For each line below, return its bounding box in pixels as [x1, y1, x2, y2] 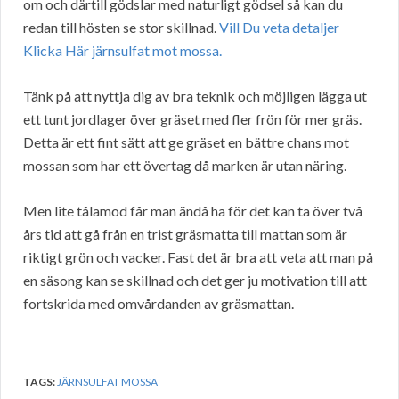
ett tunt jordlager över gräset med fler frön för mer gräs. [23, 110, 362, 128]
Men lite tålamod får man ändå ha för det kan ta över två [23, 202, 362, 220]
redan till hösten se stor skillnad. [23, 19, 219, 37]
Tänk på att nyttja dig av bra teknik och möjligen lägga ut [23, 87, 367, 105]
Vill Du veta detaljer [219, 19, 339, 37]
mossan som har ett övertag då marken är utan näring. [23, 157, 346, 175]
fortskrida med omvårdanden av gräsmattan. [23, 295, 294, 313]
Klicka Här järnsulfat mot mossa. [23, 42, 222, 60]
